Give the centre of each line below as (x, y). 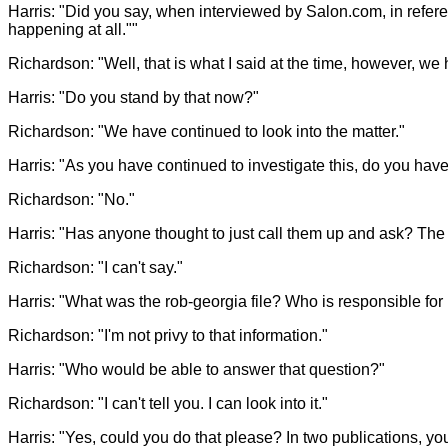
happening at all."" (73, 29)
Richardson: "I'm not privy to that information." (168, 335)
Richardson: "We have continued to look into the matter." (206, 131)
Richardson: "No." (71, 199)
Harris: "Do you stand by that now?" (133, 97)
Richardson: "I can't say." (95, 267)
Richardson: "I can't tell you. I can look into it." (168, 403)
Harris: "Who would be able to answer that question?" (196, 369)
